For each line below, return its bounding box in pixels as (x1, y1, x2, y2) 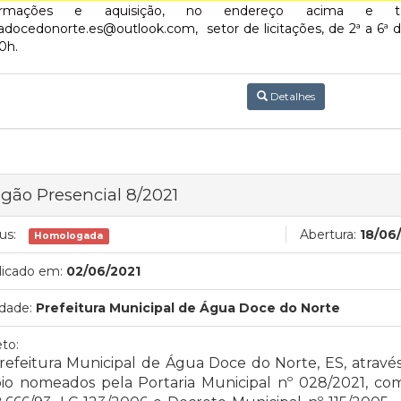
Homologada (34, 229, 104, 242)
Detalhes (267, 89, 315, 103)
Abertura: (300, 226, 356, 243)
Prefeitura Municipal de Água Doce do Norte (36, 299, 340, 316)
